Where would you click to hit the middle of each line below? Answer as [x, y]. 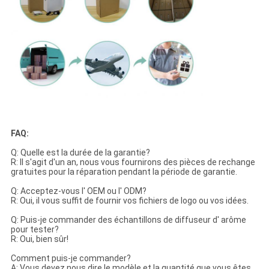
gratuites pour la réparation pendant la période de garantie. [124, 171]
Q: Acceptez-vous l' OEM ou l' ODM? [78, 191]
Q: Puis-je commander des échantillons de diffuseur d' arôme [128, 219]
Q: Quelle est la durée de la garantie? [80, 152]
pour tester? [35, 229]
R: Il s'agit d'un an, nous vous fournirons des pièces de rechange [133, 162]
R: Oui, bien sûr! [39, 239]
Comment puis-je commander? [71, 258]
